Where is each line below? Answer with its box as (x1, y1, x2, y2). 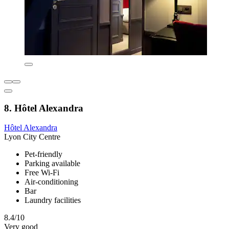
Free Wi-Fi (25, 168, 59, 177)
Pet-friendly (25, 150, 62, 159)
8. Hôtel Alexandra (4, 102, 83, 113)
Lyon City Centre (4, 132, 60, 142)
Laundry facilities (25, 196, 81, 205)
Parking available (25, 159, 80, 168)
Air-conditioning (25, 177, 78, 187)
